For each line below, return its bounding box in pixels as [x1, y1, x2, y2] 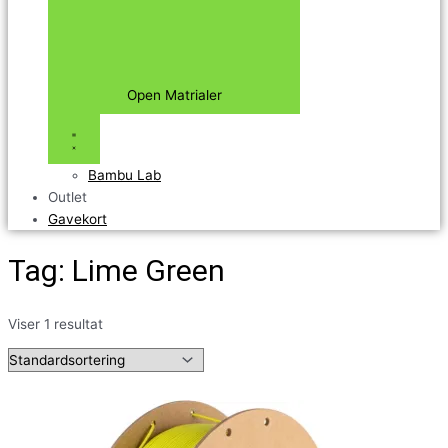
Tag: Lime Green [8, 253, 225, 289]
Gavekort [48, 211, 107, 228]
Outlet [48, 189, 87, 206]
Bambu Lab [88, 167, 161, 184]
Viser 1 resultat [8, 315, 103, 332]
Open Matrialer [126, 87, 222, 104]
